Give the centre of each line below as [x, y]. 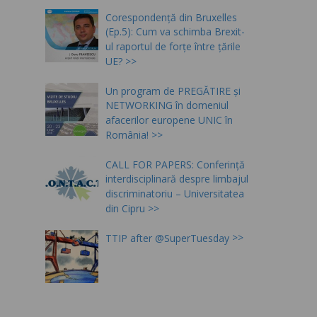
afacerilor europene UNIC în [169, 120]
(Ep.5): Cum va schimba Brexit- [175, 32]
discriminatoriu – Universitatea [175, 193]
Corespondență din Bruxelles [171, 17]
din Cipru [125, 208]
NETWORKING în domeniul [167, 105]
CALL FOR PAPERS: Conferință [175, 164]
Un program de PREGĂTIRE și [173, 91]
